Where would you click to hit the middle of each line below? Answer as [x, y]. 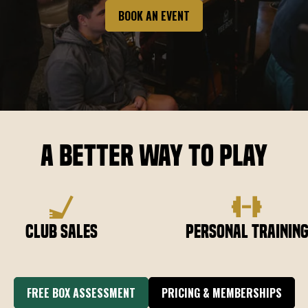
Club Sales [61, 231]
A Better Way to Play [154, 155]
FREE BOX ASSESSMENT [81, 293]
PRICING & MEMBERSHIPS [221, 293]
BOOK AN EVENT [154, 16]
